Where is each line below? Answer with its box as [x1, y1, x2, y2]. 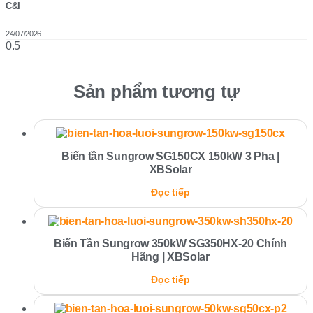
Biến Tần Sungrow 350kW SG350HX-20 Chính [53, 238, 288, 250]
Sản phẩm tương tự [73, 82, 240, 102]
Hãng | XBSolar [131, 251, 210, 263]
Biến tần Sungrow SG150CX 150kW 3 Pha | [61, 150, 279, 162]
